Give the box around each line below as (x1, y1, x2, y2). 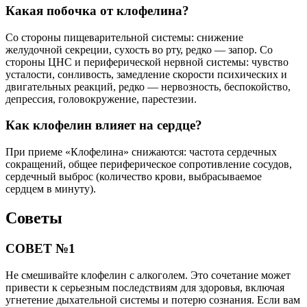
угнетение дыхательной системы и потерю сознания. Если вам (5, 293, 300, 306)
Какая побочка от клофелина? (5, 3, 189, 19)
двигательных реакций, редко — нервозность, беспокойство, (5, 80, 291, 93)
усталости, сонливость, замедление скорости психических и (5, 68, 287, 80)
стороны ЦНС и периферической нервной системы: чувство (5, 56, 288, 68)
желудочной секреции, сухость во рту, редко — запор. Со (5, 43, 273, 56)
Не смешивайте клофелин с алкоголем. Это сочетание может (5, 269, 291, 281)
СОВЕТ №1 (5, 241, 75, 256)
